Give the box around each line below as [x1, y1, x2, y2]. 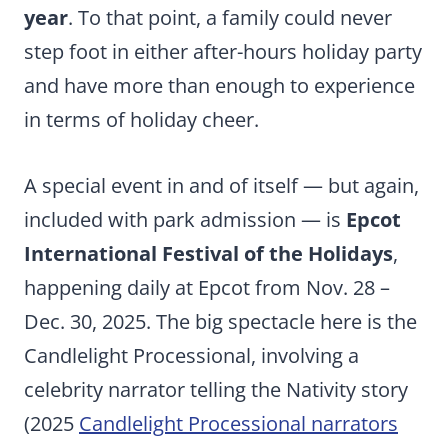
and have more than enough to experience [24, 72, 415, 99]
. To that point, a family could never [68, 4, 392, 31]
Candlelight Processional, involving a [24, 342, 359, 369]
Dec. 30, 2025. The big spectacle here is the [24, 308, 417, 335]
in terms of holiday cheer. [24, 106, 259, 133]
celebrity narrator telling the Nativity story [24, 376, 408, 403]
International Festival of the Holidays [24, 240, 393, 267]
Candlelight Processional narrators [79, 410, 398, 437]
